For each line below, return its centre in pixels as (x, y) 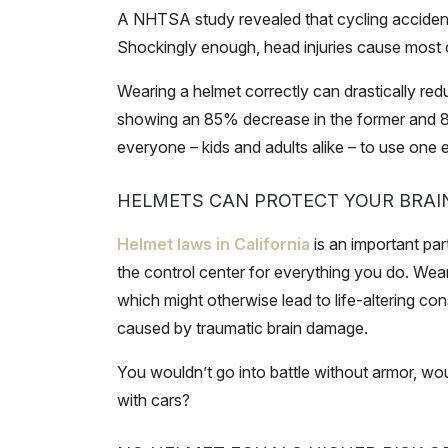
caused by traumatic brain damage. (242, 328)
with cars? (153, 400)
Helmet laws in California (213, 244)
